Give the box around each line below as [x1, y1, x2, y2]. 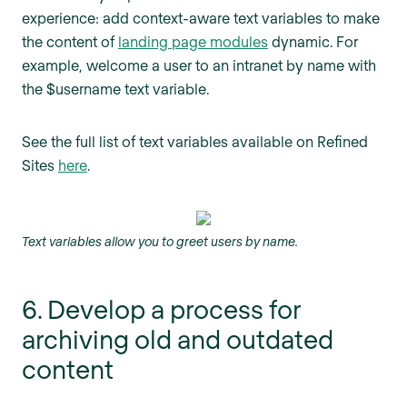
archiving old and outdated [22, 323, 333, 355]
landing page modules [118, 33, 268, 51]
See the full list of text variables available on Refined [22, 133, 368, 151]
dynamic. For [268, 33, 358, 51]
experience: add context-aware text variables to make [22, 9, 380, 27]
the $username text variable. [22, 80, 209, 98]
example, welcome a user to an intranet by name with [22, 56, 376, 74]
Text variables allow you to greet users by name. [22, 233, 298, 250]
